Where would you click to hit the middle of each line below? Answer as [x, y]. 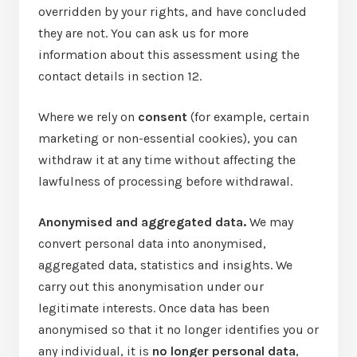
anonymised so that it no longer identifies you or [178, 330]
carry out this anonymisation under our [151, 286]
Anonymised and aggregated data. [142, 222]
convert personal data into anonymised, [152, 243]
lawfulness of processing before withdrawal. [165, 181]
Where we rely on [88, 117]
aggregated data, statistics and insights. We [165, 265]
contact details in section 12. [120, 76]
